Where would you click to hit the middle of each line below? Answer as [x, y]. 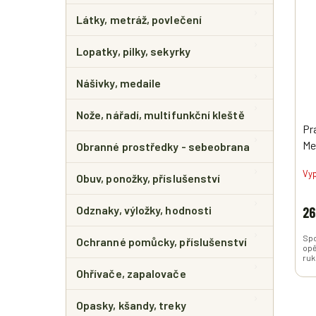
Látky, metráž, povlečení [139, 19]
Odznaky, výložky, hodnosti [144, 210]
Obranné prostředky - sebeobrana [163, 146]
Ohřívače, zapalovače [131, 273]
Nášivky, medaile [119, 83]
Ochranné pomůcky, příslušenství [162, 242]
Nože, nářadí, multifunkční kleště [160, 115]
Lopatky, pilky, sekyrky [133, 51]
